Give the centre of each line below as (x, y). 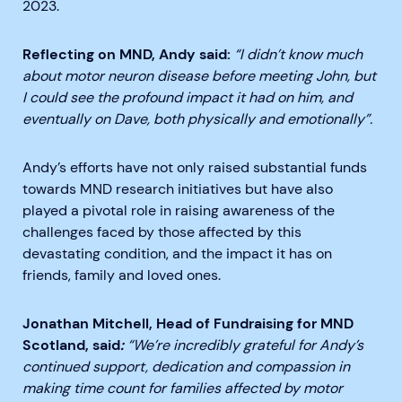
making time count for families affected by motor (183, 389)
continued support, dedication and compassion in (186, 367)
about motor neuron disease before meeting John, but (199, 76)
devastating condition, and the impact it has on (177, 254)
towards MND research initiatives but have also (178, 189)
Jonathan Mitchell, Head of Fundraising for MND (188, 324)
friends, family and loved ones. (123, 275)
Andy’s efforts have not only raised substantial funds (195, 168)
